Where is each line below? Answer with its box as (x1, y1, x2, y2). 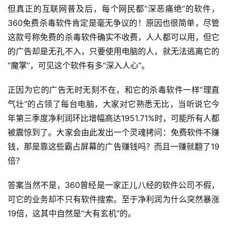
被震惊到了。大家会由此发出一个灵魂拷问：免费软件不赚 (8, 127, 219, 137)
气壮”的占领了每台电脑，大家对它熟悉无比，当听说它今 (8, 98, 219, 109)
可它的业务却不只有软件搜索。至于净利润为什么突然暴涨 (8, 194, 219, 204)
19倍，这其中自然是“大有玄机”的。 (8, 208, 136, 218)
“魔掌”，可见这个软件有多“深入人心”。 (8, 60, 149, 70)
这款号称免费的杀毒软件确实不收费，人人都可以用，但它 (8, 31, 219, 42)
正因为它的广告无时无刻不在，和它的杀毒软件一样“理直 (8, 84, 219, 95)
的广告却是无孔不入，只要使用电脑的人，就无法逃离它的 (8, 46, 219, 56)
